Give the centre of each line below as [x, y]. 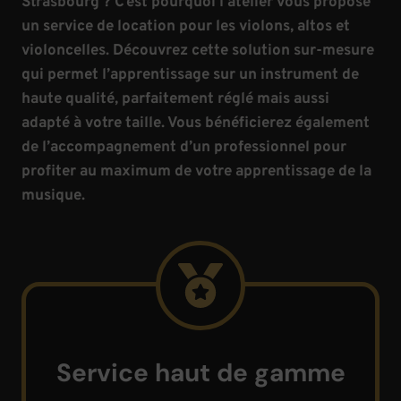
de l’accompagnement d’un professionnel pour [184, 148]
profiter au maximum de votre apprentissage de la [196, 172]
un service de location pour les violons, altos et [186, 27]
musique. [53, 196]
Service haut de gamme [200, 373]
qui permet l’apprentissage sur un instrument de [190, 75]
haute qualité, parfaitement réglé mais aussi [175, 99]
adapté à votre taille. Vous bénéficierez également [196, 124]
